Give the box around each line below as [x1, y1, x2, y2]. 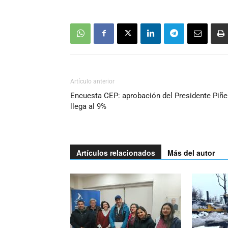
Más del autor [167, 147, 215, 158]
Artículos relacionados [76, 147, 155, 158]
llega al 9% [70, 101, 106, 111]
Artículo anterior [70, 77, 115, 85]
